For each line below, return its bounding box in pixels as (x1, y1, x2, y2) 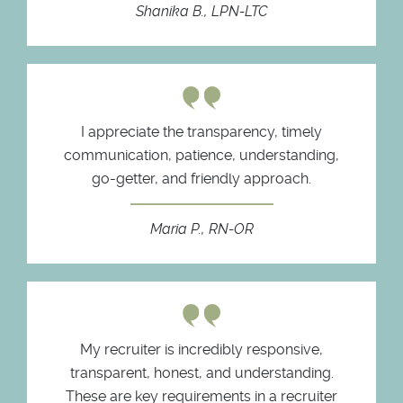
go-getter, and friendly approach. (92, 169, 311, 187)
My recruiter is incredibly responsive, (80, 340, 323, 358)
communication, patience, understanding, (64, 146, 339, 164)
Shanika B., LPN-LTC (135, 2, 268, 20)
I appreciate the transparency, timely (81, 122, 322, 140)
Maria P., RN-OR (149, 219, 254, 237)
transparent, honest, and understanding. (69, 363, 334, 381)
